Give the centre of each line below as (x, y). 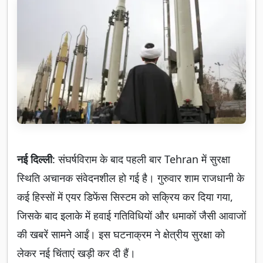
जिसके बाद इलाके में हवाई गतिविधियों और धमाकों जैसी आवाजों (131, 216)
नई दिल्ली (35, 159)
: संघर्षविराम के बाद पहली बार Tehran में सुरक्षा (141, 159)
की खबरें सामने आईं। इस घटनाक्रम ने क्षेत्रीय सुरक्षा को (121, 235)
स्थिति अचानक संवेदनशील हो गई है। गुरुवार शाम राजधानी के (131, 178)
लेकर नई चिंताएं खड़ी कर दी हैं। (76, 253)
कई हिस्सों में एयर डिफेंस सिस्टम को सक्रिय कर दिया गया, (125, 197)
